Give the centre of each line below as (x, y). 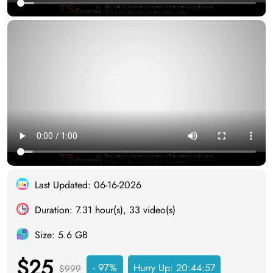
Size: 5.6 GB (61, 235)
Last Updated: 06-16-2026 (88, 185)
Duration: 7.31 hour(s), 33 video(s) (105, 210)
